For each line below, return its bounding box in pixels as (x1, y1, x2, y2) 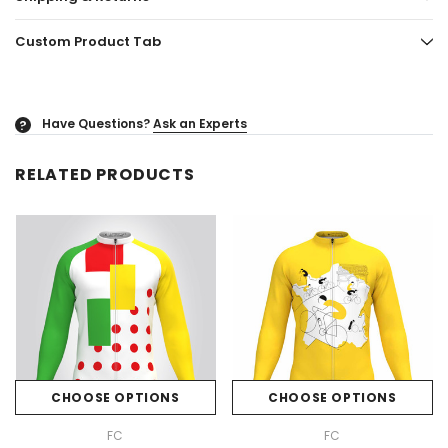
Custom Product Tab (15, 32, 161, 52)
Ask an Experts (153, 115, 247, 133)
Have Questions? (42, 115, 150, 133)
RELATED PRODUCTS (15, 163, 195, 187)
